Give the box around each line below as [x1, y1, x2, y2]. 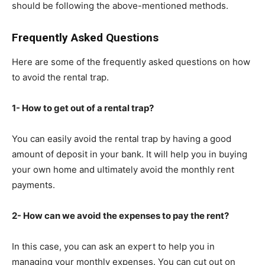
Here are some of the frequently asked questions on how [12, 56, 250, 67]
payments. [12, 179, 55, 190]
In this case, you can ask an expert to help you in [12, 240, 215, 252]
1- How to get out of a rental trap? [12, 102, 154, 114]
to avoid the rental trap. [12, 71, 109, 83]
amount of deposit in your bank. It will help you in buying [12, 148, 247, 160]
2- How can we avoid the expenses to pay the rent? [12, 209, 229, 221]
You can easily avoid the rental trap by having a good [12, 132, 231, 144]
